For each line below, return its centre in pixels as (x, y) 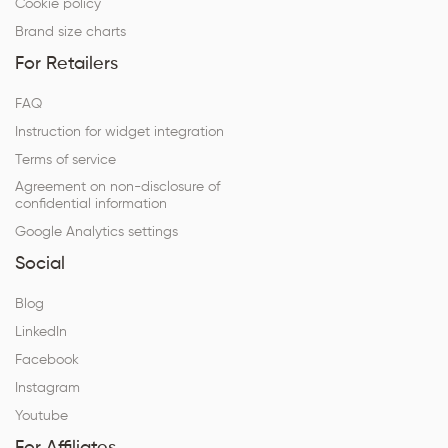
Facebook (47, 360)
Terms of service (65, 160)
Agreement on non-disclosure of (117, 187)
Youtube (41, 416)
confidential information (91, 204)
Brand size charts (70, 32)
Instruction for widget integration (119, 132)
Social (40, 264)
